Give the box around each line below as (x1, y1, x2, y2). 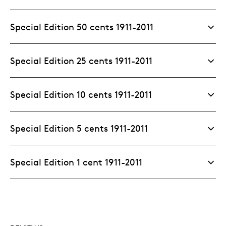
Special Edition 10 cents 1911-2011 (10, 88, 152, 100)
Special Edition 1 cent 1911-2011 (10, 156, 142, 167)
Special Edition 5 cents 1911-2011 (10, 122, 148, 134)
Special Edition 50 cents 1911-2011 (10, 21, 153, 32)
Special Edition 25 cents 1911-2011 (10, 54, 152, 66)
